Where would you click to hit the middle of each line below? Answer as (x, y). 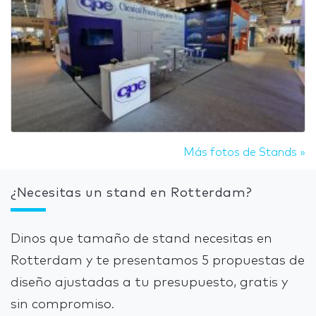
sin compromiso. (62, 305)
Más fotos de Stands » (244, 153)
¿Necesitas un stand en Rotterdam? (132, 194)
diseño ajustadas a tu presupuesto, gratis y (149, 283)
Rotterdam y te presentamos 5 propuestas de (158, 261)
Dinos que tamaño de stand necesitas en (141, 239)
